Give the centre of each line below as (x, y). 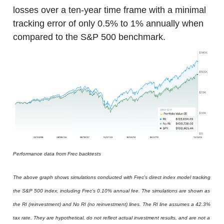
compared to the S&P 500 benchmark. (89, 37)
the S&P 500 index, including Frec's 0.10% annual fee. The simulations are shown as (111, 191)
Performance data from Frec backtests (57, 154)
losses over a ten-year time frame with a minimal (109, 10)
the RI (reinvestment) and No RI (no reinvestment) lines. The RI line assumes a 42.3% (112, 204)
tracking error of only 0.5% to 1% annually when (108, 23)
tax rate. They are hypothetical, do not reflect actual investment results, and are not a (111, 218)
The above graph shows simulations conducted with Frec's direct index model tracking (112, 177)
